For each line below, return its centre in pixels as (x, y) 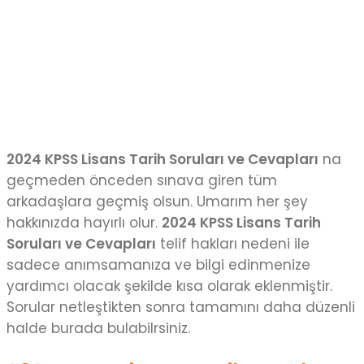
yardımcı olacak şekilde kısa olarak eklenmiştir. (169, 286)
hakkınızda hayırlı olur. (84, 222)
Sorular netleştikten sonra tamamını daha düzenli (181, 307)
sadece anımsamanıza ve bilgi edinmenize (158, 264)
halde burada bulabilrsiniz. (98, 328)
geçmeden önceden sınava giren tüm (142, 180)
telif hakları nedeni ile (233, 243)
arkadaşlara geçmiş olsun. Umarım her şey (157, 201)
